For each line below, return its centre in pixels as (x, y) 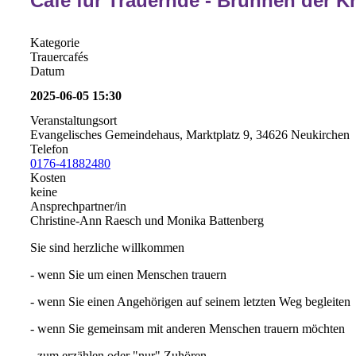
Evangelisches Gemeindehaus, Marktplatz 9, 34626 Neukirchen (190, 135)
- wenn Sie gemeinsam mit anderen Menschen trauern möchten (188, 329)
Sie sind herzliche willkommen (109, 248)
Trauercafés (59, 56)
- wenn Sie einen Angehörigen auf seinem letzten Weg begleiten (190, 302)
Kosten (48, 178)
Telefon (49, 149)
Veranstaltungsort (74, 121)
